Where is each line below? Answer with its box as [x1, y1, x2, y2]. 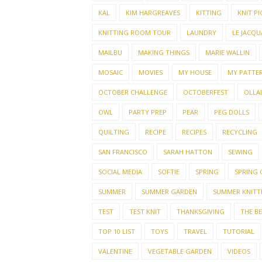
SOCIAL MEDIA [98, 167, 142, 176]
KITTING [196, 8, 222, 17]
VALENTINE [98, 247, 132, 256]
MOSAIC [98, 68, 123, 77]
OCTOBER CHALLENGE [98, 88, 167, 96]
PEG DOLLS [214, 108, 249, 116]
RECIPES [182, 127, 206, 136]
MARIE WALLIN [205, 48, 250, 57]
